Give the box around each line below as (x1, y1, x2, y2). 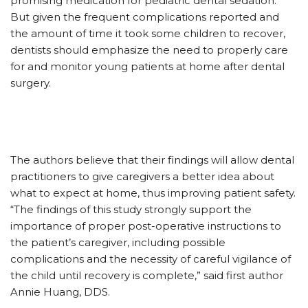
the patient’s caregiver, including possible (10, 236, 225, 249)
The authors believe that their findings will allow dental (10, 153, 294, 166)
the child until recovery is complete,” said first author (10, 269, 283, 282)
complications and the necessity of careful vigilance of (10, 252, 291, 265)
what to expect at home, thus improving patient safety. (10, 186, 296, 199)
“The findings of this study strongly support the (10, 203, 252, 216)
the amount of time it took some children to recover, (10, 27, 285, 40)
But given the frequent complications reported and (10, 10, 279, 23)
